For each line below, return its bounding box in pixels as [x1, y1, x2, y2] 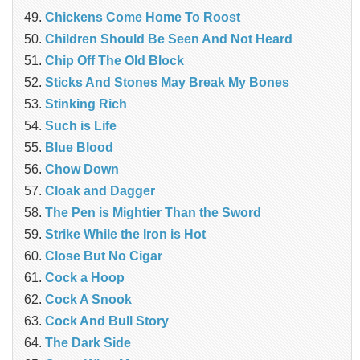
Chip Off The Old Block [45, 53, 184, 67]
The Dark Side [45, 335, 131, 350]
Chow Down [45, 162, 119, 176]
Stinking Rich [45, 96, 127, 111]
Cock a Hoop [45, 270, 125, 284]
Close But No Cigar [45, 248, 162, 263]
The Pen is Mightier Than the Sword [45, 205, 261, 219]
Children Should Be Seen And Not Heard [45, 31, 292, 46]
